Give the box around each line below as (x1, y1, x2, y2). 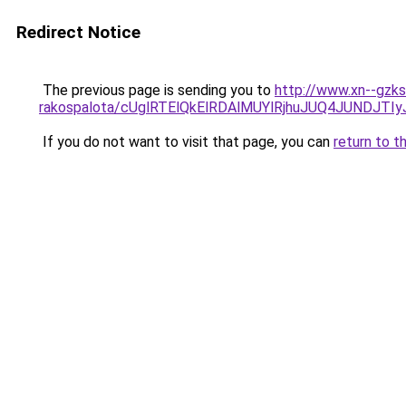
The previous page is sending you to (39, 82, 275, 99)
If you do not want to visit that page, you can (39, 133, 333, 150)
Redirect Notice (16, 22, 140, 43)
